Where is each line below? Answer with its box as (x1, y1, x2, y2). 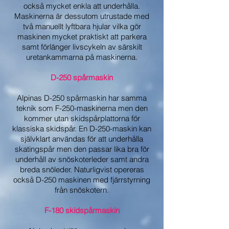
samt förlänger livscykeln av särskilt (21, 42, 142, 52)
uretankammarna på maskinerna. (26, 52, 138, 62)
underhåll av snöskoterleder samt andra (15, 154, 149, 164)
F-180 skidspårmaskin (44, 205, 120, 215)
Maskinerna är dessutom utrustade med (14, 11, 149, 21)
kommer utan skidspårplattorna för (24, 113, 140, 123)
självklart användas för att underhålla (20, 134, 143, 144)
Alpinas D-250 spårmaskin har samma (17, 93, 147, 103)
